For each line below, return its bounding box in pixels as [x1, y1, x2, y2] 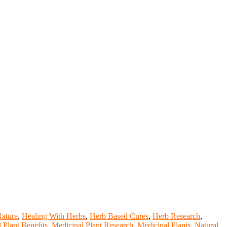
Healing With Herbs [22, 211, 86, 220]
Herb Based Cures [90, 211, 148, 220]
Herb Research [153, 211, 200, 220]
